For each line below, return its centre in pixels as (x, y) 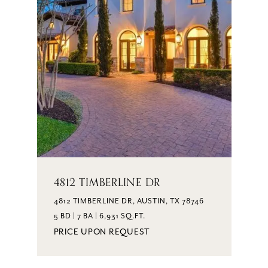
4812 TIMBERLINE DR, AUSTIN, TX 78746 (129, 201)
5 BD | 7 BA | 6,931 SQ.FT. (99, 216)
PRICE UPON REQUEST (102, 232)
